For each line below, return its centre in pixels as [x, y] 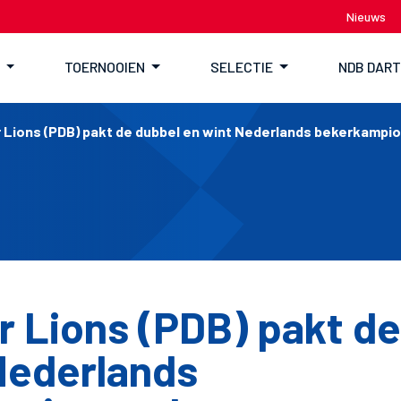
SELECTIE [241, 67]
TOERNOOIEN [105, 67]
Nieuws [366, 17]
